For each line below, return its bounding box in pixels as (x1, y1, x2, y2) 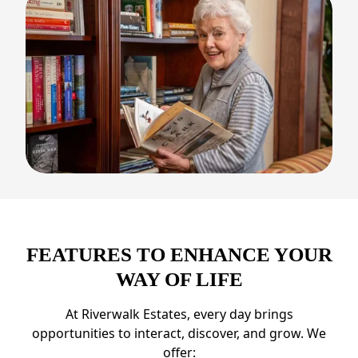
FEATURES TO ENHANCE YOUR (26, 244, 332, 266)
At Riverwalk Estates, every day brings (65, 305, 293, 324)
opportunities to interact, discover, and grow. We (32, 324, 326, 343)
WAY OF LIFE (115, 268, 243, 291)
